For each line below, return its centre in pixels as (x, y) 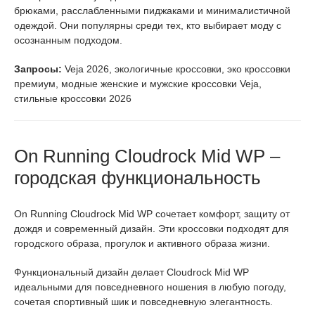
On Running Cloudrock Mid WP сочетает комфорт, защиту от (152, 213)
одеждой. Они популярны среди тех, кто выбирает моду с (148, 25)
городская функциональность (137, 178)
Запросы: (38, 69)
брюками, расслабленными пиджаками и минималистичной (152, 10)
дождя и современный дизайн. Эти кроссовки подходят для (152, 228)
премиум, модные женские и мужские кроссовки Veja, (138, 83)
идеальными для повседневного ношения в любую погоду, (150, 287)
